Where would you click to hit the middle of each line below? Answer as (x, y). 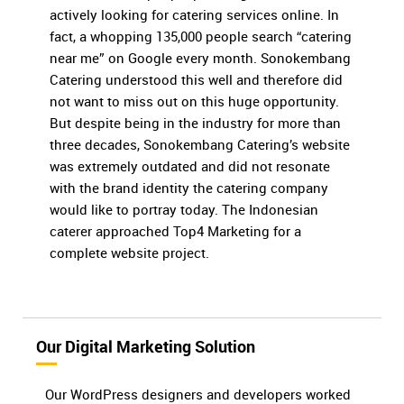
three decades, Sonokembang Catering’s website (200, 145)
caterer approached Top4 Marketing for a (175, 231)
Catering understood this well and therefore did (196, 80)
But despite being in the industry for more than (195, 123)
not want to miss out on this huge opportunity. (194, 101)
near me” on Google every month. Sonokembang (200, 58)
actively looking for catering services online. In (194, 15)
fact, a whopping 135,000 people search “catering (201, 37)
